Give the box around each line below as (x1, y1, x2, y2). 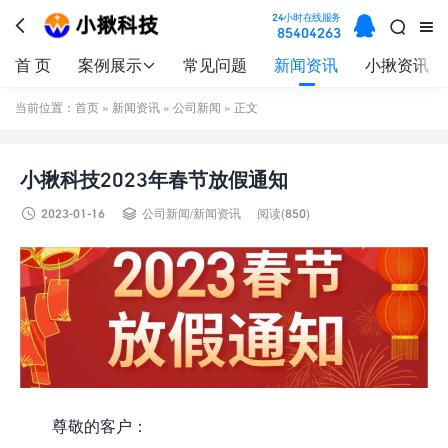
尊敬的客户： (52, 415, 148, 435)
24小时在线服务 (272, 11, 341, 24)
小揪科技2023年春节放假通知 (20, 167, 288, 191)
